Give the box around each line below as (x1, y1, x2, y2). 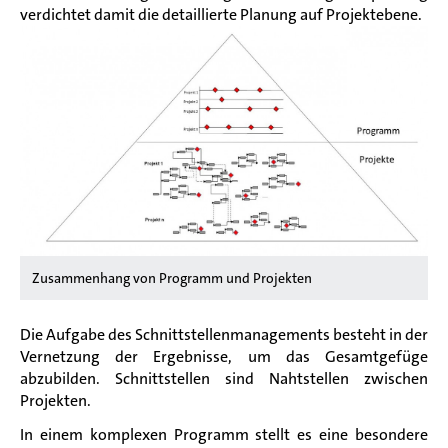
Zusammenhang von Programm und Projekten (32, 268, 312, 287)
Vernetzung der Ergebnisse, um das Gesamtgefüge (20, 345, 428, 367)
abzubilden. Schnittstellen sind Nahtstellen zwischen (20, 367, 428, 389)
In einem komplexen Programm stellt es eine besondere (20, 423, 428, 445)
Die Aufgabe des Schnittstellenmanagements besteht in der (20, 323, 428, 345)
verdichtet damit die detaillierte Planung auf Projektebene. (20, 4, 422, 26)
